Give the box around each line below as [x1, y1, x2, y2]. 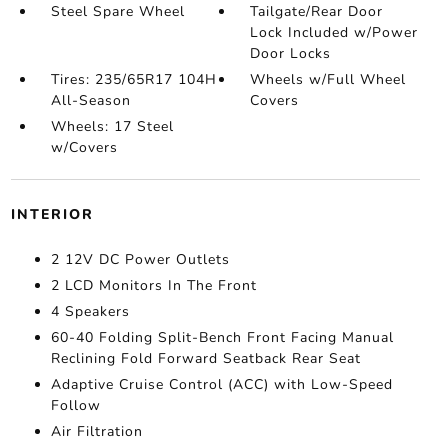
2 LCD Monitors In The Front [50, 276, 257, 295]
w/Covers [50, 138, 118, 157]
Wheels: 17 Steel [50, 117, 174, 136]
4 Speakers [50, 302, 130, 321]
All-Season [50, 91, 131, 110]
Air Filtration [50, 422, 143, 441]
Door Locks [250, 44, 332, 63]
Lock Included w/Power [250, 23, 419, 42]
